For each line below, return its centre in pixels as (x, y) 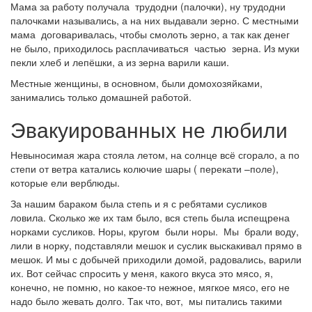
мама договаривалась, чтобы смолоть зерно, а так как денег (150, 34)
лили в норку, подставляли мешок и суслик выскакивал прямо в (156, 245)
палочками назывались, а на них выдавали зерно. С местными (155, 20)
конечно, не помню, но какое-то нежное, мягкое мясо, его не (150, 287)
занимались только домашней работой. (101, 97)
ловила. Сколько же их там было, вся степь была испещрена (150, 217)
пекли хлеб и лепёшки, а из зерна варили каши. (120, 62)
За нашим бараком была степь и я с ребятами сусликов (139, 203)
